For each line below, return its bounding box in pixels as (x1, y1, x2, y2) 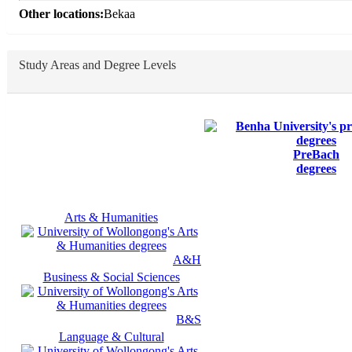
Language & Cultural (58, 330, 164, 344)
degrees (296, 162, 336, 176)
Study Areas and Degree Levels (19, 57, 176, 71)
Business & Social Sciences (42, 270, 180, 284)
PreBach (293, 148, 339, 162)
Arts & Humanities (64, 211, 158, 225)
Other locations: (19, 6, 104, 20)
